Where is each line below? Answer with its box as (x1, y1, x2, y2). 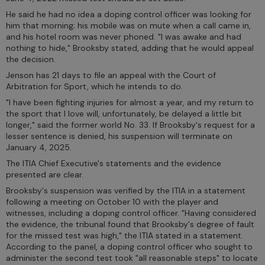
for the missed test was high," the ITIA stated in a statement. (6, 230, 243, 241)
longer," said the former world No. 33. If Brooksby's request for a (6, 119, 255, 130)
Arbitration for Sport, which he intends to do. (6, 80, 183, 92)
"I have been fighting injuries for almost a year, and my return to (6, 96, 254, 108)
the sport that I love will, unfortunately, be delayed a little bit (6, 108, 242, 119)
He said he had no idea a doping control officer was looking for (6, 8, 251, 20)
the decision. (6, 53, 56, 64)
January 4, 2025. (6, 141, 72, 153)
